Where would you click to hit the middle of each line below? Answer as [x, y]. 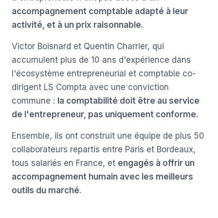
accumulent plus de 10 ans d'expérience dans [101, 60]
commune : [35, 101]
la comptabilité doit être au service [128, 101]
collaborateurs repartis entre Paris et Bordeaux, [104, 149]
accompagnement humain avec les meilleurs [102, 177]
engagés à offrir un [156, 163]
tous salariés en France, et [65, 163]
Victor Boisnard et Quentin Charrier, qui [88, 46]
